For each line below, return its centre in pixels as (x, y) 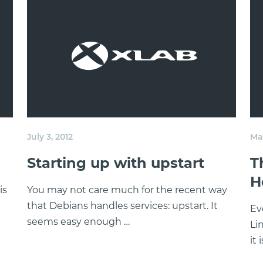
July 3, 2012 (50, 137)
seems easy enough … (78, 222)
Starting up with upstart (116, 163)
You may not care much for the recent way (127, 190)
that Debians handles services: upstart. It (122, 206)
